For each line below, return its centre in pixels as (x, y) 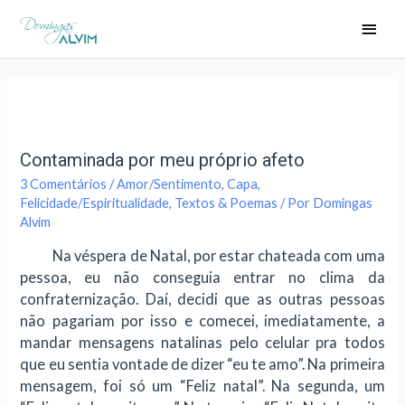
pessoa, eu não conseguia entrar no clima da (202, 277)
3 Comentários (64, 184)
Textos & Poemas (226, 203)
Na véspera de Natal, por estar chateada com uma (202, 255)
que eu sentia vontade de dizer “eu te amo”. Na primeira (202, 363)
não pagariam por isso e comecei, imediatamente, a (202, 320)
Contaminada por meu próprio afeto (163, 160)
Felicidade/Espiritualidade (95, 203)
